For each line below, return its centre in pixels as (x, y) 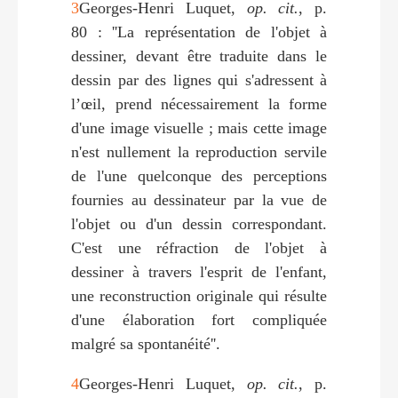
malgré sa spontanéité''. (146, 343)
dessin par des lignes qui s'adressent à (199, 80)
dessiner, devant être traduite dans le (199, 56)
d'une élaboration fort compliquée (199, 319)
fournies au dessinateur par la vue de (199, 199)
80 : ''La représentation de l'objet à (199, 32)
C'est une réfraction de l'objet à (199, 247)
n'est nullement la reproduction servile (199, 151)
